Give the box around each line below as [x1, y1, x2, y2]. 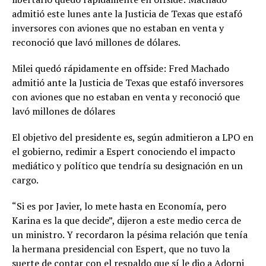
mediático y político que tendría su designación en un [12, 159, 243, 173]
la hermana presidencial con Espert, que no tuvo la [12, 242, 230, 256]
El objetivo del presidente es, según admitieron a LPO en [12, 131, 254, 144]
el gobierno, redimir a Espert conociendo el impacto [12, 145, 235, 159]
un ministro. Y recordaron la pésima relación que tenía [12, 228, 248, 242]
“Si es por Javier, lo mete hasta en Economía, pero [12, 199, 226, 213]
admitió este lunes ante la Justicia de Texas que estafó [12, 7, 242, 21]
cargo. [12, 173, 39, 187]
